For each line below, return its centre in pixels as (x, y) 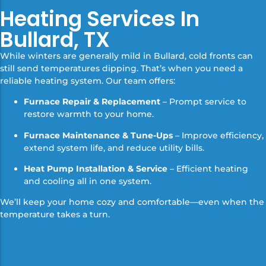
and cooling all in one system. (88, 181)
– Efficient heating (208, 168)
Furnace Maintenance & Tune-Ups (98, 135)
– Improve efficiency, (218, 135)
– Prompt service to (203, 102)
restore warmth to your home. (89, 114)
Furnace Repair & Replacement (92, 102)
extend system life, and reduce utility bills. (114, 148)
